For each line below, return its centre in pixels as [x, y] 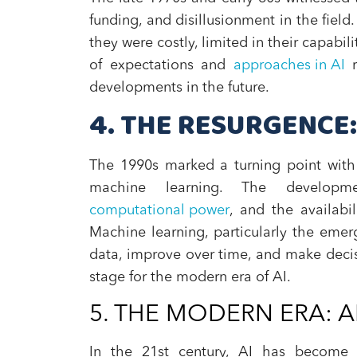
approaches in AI [289, 65]
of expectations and [161, 65]
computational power [159, 210]
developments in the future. [179, 88]
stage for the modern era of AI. [190, 277]
